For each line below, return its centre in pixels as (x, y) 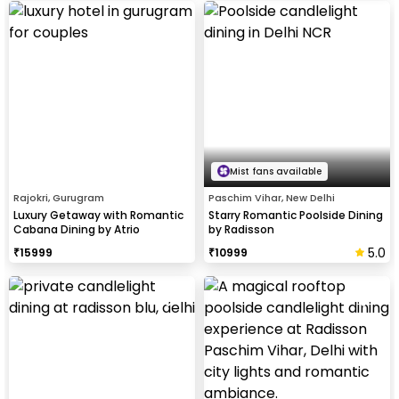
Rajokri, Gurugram (59, 197)
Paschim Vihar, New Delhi (272, 197)
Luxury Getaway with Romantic (98, 215)
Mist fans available (276, 171)
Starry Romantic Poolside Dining (296, 215)
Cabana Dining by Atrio (77, 229)
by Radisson (241, 229)
